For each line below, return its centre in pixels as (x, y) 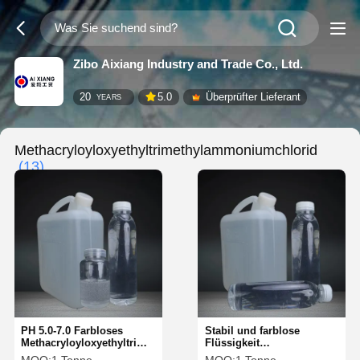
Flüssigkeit (232, 343)
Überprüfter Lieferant (253, 97)
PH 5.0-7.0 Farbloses (72, 331)
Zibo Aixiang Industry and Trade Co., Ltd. (188, 63)
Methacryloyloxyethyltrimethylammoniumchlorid (166, 150)
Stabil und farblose (252, 331)
